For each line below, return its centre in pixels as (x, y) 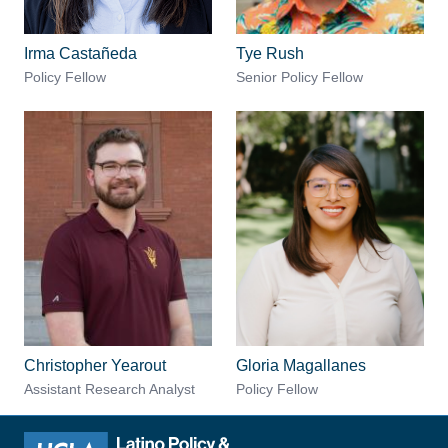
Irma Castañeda (80, 54)
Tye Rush (270, 54)
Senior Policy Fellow (299, 77)
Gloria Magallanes (301, 366)
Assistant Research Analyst (109, 389)
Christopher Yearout (95, 366)
